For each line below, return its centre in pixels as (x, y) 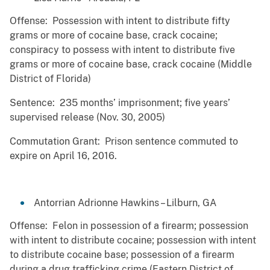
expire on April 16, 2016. (63, 156)
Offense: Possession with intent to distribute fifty (120, 21)
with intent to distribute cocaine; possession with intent (133, 240)
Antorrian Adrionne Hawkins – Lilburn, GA (125, 203)
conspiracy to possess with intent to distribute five (122, 50)
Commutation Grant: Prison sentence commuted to (124, 142)
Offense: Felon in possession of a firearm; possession (129, 226)
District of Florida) (50, 79)
